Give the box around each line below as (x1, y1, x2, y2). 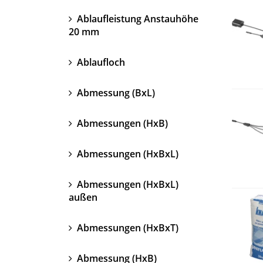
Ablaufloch (75, 55, 125, 69)
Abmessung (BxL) (75, 86, 155, 99)
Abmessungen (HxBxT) (75, 221, 178, 234)
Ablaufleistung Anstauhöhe (75, 12, 198, 25)
